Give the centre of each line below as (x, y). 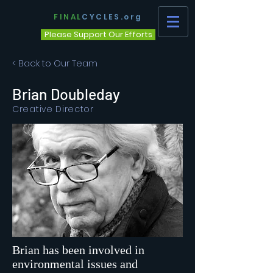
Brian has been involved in (78, 250)
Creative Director (53, 109)
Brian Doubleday (66, 94)
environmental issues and (75, 264)
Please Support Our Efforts (98, 34)
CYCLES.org (112, 17)
